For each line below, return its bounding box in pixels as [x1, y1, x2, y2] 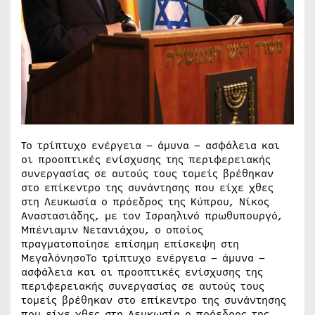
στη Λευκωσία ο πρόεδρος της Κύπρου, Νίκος [21, 194, 269, 210]
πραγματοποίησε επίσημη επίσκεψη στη [21, 236, 239, 252]
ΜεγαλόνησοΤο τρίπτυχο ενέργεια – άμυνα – [21, 250, 265, 266]
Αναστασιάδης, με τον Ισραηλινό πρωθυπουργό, [21, 208, 283, 224]
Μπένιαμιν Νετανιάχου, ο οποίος [21, 222, 203, 238]
